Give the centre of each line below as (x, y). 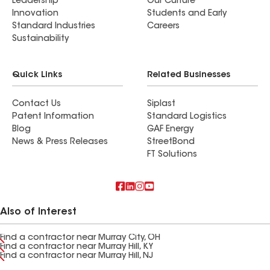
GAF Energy (170, 130)
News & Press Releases (60, 142)
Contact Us (36, 104)
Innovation (35, 14)
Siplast (161, 104)
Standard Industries (54, 27)
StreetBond (171, 142)
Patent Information (53, 117)
